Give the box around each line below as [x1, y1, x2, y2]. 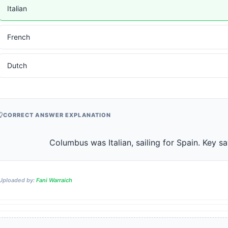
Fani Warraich [36, 176, 72, 184]
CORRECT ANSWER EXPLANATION [3, 111, 111, 119]
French [7, 33, 30, 41]
